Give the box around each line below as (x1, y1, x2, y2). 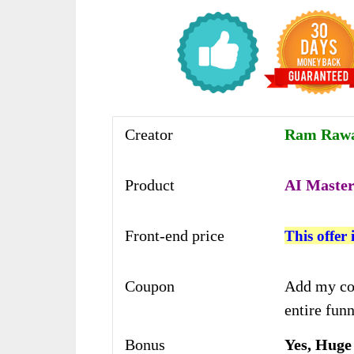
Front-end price (125, 226, 224, 244)
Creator (125, 125, 173, 143)
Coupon (125, 277, 175, 295)
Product (125, 175, 175, 194)
